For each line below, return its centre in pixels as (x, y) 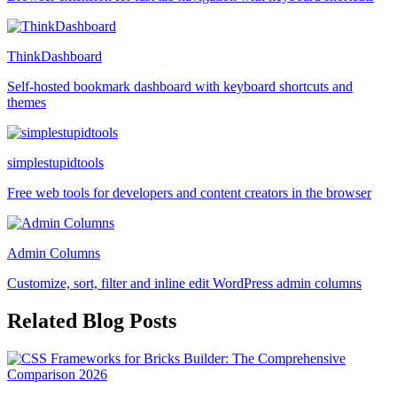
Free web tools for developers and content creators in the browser (189, 192)
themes (27, 102)
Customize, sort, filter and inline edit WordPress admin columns (184, 283)
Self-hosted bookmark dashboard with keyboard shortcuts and (180, 86)
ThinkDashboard (54, 56)
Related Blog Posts (92, 320)
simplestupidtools (55, 162)
